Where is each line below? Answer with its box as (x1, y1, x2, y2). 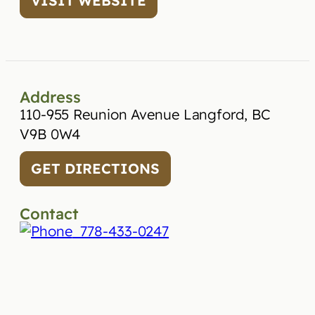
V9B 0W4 (20, 125, 81, 143)
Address (20, 87, 81, 107)
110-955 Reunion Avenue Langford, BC (20, 105, 271, 123)
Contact (20, 204, 79, 224)
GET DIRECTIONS (31, 160, 160, 177)
